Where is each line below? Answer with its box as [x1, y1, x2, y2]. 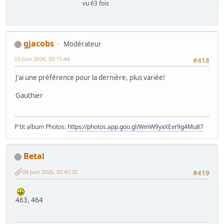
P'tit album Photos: [14, 122, 67, 131]
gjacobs [23, 37, 54, 49]
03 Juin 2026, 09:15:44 [14, 54, 69, 62]
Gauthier [15, 91, 43, 100]
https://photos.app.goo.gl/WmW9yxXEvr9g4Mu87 [67, 122, 203, 131]
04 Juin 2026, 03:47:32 [22, 167, 77, 175]
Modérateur [63, 39, 101, 48]
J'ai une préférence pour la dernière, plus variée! [15, 73, 165, 82]
